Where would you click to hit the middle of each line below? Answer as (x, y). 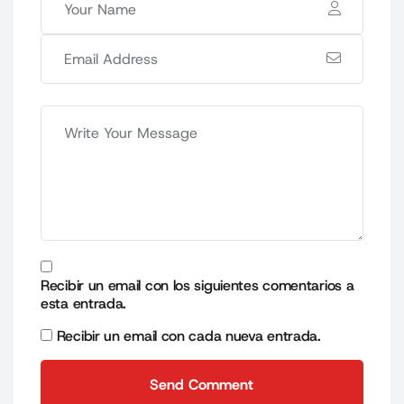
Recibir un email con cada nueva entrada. (188, 335)
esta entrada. (84, 303)
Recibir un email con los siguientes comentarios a (197, 285)
